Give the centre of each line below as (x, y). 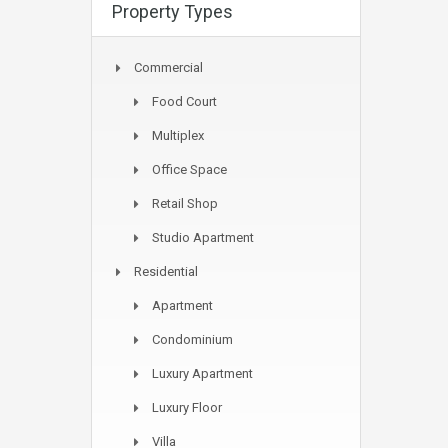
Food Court (184, 101)
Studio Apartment (203, 237)
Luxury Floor (187, 407)
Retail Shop (185, 203)
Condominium (192, 339)
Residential (166, 271)
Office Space (189, 169)
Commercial (168, 67)
